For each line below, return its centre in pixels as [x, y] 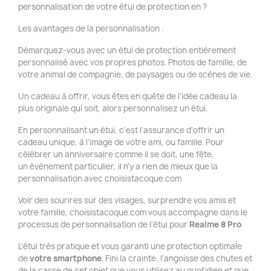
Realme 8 [208, 224]
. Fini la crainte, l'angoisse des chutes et [177, 258]
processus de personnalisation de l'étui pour [104, 224]
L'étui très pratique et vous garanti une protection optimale [130, 246]
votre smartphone [66, 258]
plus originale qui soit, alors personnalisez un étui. [114, 108]
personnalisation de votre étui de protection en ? [113, 7]
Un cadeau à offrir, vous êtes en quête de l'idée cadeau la [128, 96]
